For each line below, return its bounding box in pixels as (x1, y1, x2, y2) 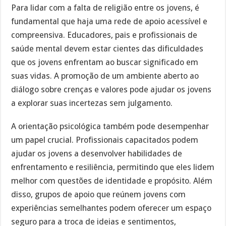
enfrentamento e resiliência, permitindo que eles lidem (11, 162, 215, 173)
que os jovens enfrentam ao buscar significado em (11, 57, 199, 67)
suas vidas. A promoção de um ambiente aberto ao (11, 71, 199, 81)
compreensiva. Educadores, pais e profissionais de (11, 30, 198, 40)
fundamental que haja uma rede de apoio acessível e (11, 16, 208, 26)
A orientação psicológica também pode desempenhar (11, 122, 209, 132)
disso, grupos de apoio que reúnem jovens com (11, 190, 186, 200)
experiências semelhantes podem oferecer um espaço (11, 203, 212, 213)
